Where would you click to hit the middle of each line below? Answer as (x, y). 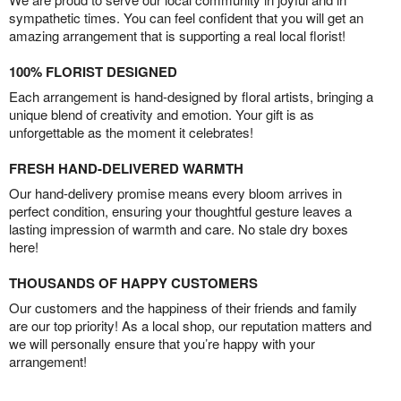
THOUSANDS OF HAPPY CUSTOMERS (133, 282)
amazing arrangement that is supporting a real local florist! (177, 35)
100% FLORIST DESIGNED (93, 71)
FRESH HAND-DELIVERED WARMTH (126, 168)
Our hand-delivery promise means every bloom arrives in (175, 192)
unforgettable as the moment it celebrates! (131, 132)
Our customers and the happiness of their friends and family (183, 307)
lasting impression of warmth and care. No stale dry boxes (179, 228)
